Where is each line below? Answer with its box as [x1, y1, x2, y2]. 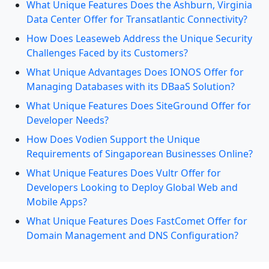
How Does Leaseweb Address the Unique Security [26, 32, 252, 46]
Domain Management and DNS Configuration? [26, 229, 238, 243]
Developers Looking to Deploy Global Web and [26, 181, 238, 195]
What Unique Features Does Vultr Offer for [26, 166, 221, 180]
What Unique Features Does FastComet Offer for [26, 214, 247, 228]
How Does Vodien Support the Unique [26, 133, 200, 147]
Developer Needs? [26, 113, 109, 127]
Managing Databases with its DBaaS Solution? [26, 80, 235, 94]
